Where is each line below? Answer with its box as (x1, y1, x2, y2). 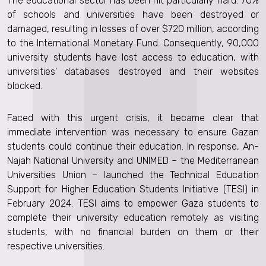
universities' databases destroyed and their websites (7, 66, 259, 77)
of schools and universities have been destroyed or (7, 9, 259, 20)
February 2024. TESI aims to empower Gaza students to (7, 198, 259, 209)
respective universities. (7, 240, 104, 252)
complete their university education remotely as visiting (7, 212, 259, 223)
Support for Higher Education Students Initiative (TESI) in (7, 183, 259, 195)
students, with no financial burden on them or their (7, 226, 259, 237)
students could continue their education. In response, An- (7, 141, 259, 152)
